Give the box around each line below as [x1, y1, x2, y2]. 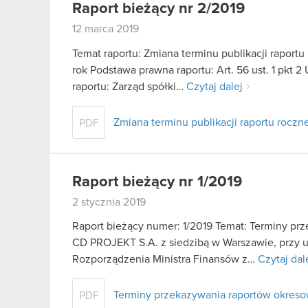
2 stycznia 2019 [72, 196, 146, 208]
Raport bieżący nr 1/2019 [72, 174, 242, 190]
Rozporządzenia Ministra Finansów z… [72, 254, 258, 265]
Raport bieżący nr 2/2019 [72, 1, 245, 17]
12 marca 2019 [72, 23, 139, 35]
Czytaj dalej [186, 80, 243, 92]
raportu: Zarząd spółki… [72, 80, 186, 92]
